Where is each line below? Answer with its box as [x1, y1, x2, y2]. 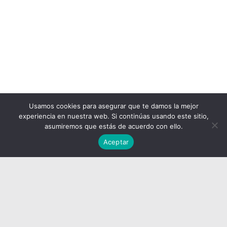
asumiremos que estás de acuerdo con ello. [44, 122, 183, 130]
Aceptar [103, 137, 129, 146]
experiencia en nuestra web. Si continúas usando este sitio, [18, 112, 209, 120]
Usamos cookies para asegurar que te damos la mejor [28, 102, 199, 110]
